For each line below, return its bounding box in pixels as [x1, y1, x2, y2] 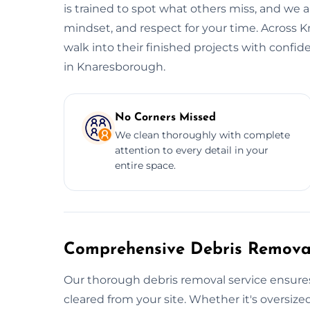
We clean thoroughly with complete [115, 128, 290, 141]
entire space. [115, 158, 176, 172]
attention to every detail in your [115, 143, 268, 156]
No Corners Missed [115, 111, 216, 123]
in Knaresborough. [64, 60, 165, 73]
